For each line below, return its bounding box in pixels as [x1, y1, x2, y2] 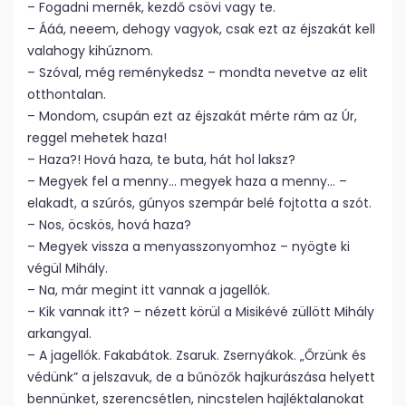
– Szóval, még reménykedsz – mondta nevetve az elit [27, 63, 368, 82]
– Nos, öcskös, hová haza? [27, 216, 191, 234]
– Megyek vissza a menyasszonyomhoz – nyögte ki [27, 237, 350, 256]
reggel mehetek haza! [27, 129, 167, 147]
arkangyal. [27, 324, 92, 343]
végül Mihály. [27, 259, 108, 277]
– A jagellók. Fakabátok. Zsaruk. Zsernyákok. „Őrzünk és [27, 346, 366, 364]
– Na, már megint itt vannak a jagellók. [27, 281, 270, 299]
